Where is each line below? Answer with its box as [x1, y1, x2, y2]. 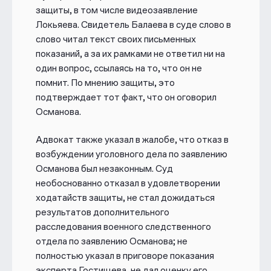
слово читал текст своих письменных [35, 33, 196, 45]
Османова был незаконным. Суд [35, 163, 173, 175]
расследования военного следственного [35, 221, 211, 233]
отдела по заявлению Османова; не [35, 235, 188, 247]
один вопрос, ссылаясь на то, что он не [35, 62, 202, 74]
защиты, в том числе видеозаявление [35, 4, 198, 16]
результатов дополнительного [35, 206, 169, 218]
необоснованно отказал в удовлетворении [35, 177, 220, 189]
